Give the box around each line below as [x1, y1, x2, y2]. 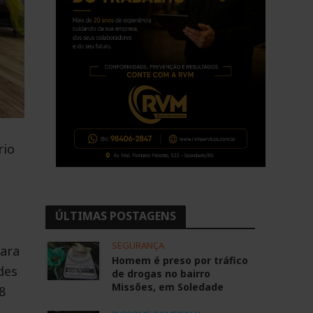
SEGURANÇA [111, 239, 164, 252]
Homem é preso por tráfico [111, 254, 248, 267]
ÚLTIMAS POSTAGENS [54, 208, 176, 224]
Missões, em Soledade [111, 280, 224, 293]
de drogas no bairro [111, 267, 210, 280]
